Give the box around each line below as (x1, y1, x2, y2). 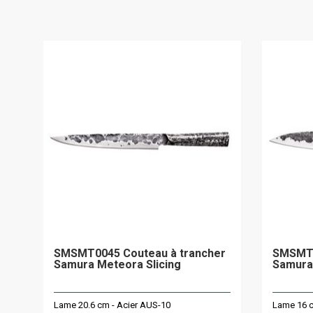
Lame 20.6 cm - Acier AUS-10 (54, 299, 170, 310)
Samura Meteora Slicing (54, 258, 181, 271)
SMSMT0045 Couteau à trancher (54, 247, 226, 260)
